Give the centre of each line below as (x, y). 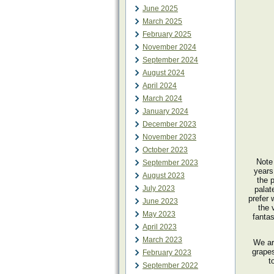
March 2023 (162, 240)
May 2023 (159, 214)
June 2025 (160, 9)
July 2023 (159, 188)
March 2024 (162, 98)
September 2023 (170, 163)
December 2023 (169, 124)
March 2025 (162, 21)
